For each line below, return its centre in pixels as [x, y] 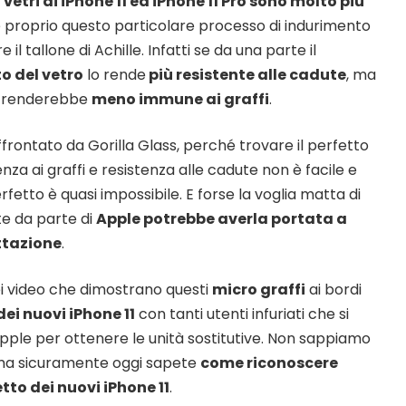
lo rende [115, 74]
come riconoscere [269, 362]
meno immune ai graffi [180, 99]
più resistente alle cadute [246, 74]
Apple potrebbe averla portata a [222, 218]
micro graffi [259, 289]
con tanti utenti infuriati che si [242, 314]
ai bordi [333, 289]
